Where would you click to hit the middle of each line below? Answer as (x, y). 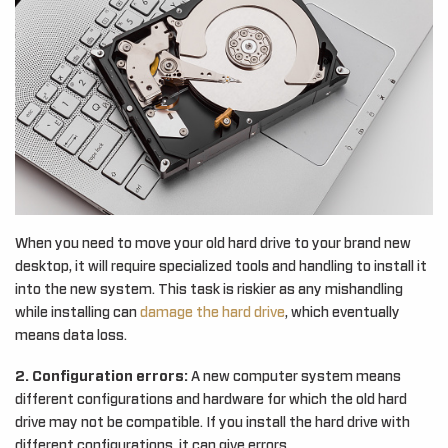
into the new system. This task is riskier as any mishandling (209, 290)
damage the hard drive (212, 313)
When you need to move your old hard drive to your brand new (213, 244)
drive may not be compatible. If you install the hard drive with (212, 423)
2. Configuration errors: (101, 377)
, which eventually (342, 313)
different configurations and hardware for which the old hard (211, 400)
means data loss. (71, 336)
